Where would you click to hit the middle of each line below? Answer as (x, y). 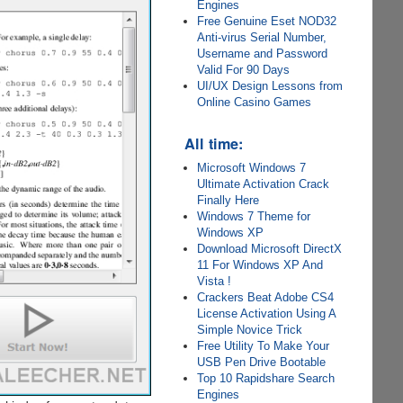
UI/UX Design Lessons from (270, 86)
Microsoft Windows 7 (252, 168)
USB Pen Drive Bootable (262, 362)
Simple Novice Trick (250, 330)
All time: (214, 143)
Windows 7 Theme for (254, 216)
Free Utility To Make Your (264, 346)
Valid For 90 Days (244, 70)
